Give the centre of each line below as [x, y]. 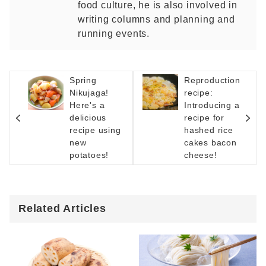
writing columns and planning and [156, 19]
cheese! [201, 155]
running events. [114, 34]
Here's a [87, 105]
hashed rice [209, 130]
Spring [83, 80]
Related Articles [62, 208]
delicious [88, 118]
